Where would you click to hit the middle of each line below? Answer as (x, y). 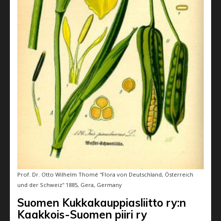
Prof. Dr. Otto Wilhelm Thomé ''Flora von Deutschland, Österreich (105, 175)
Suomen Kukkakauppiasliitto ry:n (102, 203)
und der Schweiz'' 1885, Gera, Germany (70, 185)
